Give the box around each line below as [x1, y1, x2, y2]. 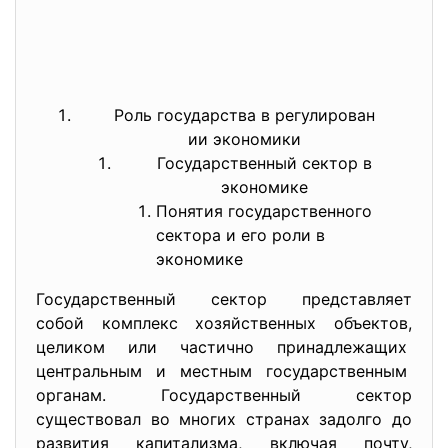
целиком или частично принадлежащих [36, 336, 412, 357]
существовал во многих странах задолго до [36, 408, 412, 429]
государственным [266, 360, 412, 381]
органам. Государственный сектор [36, 384, 412, 405]
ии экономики [187, 128, 301, 149]
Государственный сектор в [156, 152, 372, 173]
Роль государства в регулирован [113, 104, 375, 125]
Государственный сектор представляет [36, 288, 412, 309]
